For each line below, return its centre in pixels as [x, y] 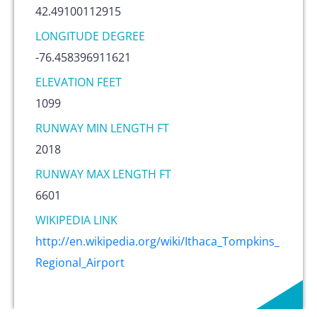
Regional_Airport [80, 262]
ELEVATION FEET [79, 82]
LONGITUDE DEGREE [90, 36]
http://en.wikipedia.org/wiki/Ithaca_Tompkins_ [157, 241]
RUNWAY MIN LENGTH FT [102, 128]
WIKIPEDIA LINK [76, 220]
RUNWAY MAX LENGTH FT [103, 174]
